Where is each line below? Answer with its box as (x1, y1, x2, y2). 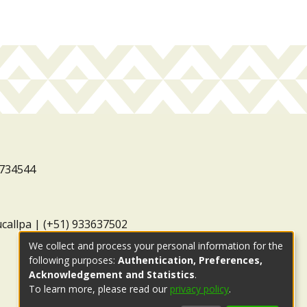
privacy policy (170, 282, 229, 295)
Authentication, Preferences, (118, 253, 262, 267)
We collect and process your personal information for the (29, 238, 283, 252)
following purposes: (29, 253, 118, 267)
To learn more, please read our (29, 282, 170, 295)
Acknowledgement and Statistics (29, 267, 195, 281)
